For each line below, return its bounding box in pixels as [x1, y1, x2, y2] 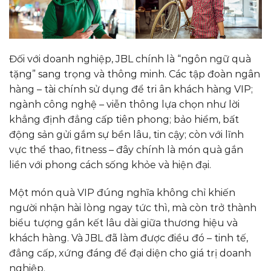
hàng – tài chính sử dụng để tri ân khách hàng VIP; [9, 83, 253, 95]
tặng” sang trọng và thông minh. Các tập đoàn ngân [9, 68, 260, 80]
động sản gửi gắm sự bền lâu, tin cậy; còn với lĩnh [9, 128, 244, 140]
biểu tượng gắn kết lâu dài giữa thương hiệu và [9, 217, 238, 229]
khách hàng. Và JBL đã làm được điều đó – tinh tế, [9, 232, 248, 244]
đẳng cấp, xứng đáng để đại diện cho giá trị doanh [9, 247, 251, 259]
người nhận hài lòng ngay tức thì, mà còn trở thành [9, 201, 256, 214]
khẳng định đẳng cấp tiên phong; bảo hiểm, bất [9, 113, 239, 125]
